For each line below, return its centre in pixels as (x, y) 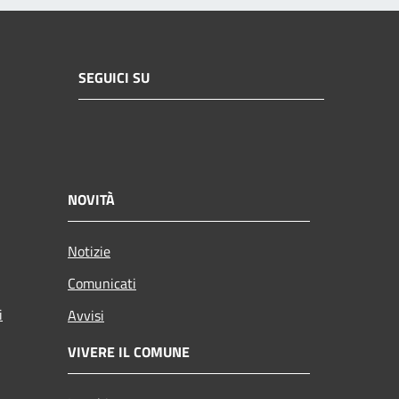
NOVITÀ (91, 199)
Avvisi (86, 315)
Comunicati (102, 283)
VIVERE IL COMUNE (129, 351)
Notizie (89, 251)
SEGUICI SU (114, 78)
